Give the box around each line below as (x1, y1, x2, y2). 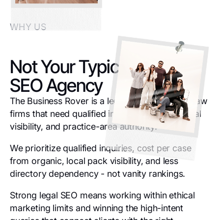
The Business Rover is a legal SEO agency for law (10, 96, 207, 106)
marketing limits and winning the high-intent (10, 203, 184, 213)
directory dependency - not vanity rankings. (10, 168, 186, 179)
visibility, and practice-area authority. (10, 121, 157, 132)
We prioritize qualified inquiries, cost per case (10, 143, 192, 153)
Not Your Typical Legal (10, 55, 174, 78)
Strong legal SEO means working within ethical (10, 190, 195, 200)
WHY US (10, 22, 47, 32)
